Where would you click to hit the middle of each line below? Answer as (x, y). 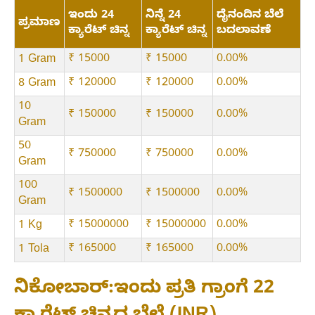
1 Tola (34, 251)
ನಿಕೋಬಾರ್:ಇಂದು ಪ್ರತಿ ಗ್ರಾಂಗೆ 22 (144, 290)
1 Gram (37, 61)
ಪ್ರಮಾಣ (39, 24)
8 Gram (37, 85)
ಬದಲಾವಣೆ (244, 32)
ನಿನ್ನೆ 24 (163, 17)
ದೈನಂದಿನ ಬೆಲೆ (250, 17)
